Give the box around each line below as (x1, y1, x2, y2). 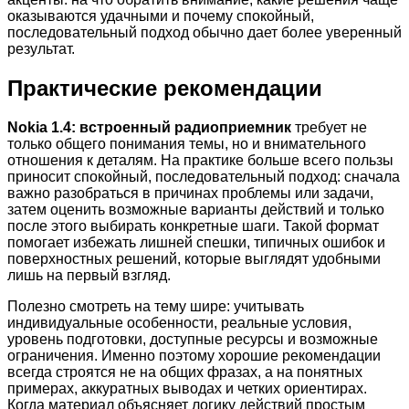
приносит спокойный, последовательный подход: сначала (7, 169, 400, 185)
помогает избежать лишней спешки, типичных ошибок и (7, 235, 385, 251)
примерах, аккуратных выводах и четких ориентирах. (7, 381, 367, 397)
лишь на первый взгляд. (7, 267, 171, 284)
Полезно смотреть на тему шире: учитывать (7, 299, 304, 315)
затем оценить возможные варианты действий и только (7, 202, 384, 218)
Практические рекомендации (7, 76, 322, 101)
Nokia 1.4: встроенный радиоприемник (7, 120, 291, 136)
